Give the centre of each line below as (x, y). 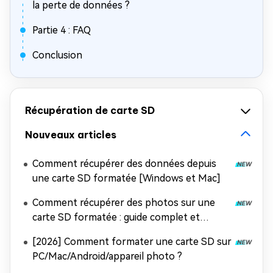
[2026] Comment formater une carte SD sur (132, 242)
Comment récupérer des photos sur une (124, 203)
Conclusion (57, 55)
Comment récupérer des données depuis (124, 164)
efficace (50, 232)
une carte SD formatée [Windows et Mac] (126, 178)
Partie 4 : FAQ (62, 30)
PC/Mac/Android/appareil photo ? (107, 256)
